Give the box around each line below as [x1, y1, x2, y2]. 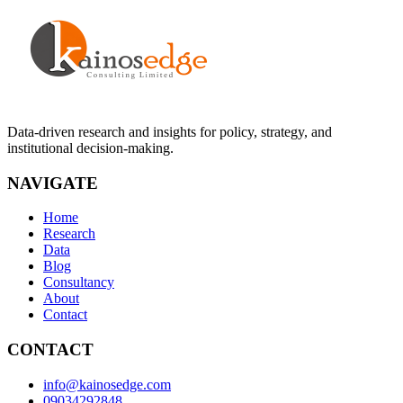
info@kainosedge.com [43, 376, 171, 392]
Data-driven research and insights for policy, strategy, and [7, 123, 332, 139]
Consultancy [43, 274, 114, 291]
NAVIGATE [7, 173, 98, 193]
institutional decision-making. [7, 139, 174, 156]
